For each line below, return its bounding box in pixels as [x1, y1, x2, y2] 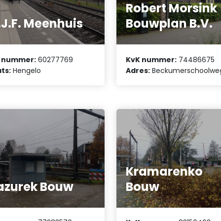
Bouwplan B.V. [126, 15, 213, 32]
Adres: [126, 65, 150, 75]
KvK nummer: [126, 54, 177, 65]
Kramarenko [126, 163, 203, 180]
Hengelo [11, 65, 41, 75]
